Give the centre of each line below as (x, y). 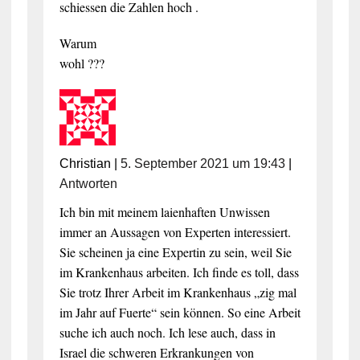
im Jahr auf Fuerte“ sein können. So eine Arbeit (180, 312)
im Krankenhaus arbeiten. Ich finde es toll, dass (179, 272)
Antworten (88, 183)
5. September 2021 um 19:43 (202, 163)
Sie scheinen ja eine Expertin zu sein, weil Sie (175, 252)
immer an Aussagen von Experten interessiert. (175, 231)
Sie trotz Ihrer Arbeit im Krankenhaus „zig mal (178, 292)
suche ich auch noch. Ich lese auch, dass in (167, 332)
